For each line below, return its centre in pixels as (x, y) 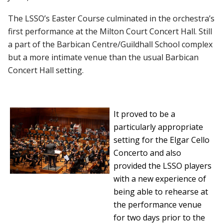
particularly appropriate (159, 127)
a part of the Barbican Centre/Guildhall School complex (111, 44)
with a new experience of (160, 178)
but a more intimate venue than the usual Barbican (104, 57)
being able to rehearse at (161, 191)
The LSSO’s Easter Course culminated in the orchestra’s (111, 18)
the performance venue (158, 204)
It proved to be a (145, 114)
